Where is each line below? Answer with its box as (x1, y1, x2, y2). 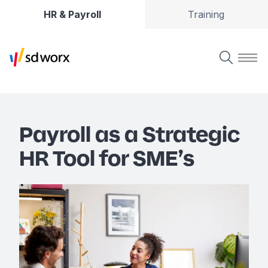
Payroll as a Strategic (19, 120, 240, 148)
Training (188, 8, 225, 20)
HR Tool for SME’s (19, 144, 199, 172)
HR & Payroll (43, 8, 101, 20)
